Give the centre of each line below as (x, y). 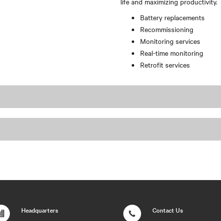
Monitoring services (170, 41)
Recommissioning (167, 29)
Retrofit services (165, 65)
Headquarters (39, 210)
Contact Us (168, 210)
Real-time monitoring (172, 53)
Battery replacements (172, 17)
